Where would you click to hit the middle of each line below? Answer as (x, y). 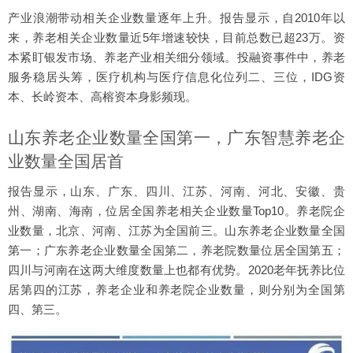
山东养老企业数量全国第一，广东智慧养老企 (176, 138)
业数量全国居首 (66, 162)
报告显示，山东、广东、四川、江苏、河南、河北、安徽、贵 (176, 191)
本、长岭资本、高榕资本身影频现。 (102, 97)
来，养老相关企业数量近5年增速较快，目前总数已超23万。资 (176, 38)
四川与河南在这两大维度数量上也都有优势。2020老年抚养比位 (176, 270)
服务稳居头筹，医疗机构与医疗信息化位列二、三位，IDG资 (176, 77)
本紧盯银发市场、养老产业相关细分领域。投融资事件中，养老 (176, 58)
